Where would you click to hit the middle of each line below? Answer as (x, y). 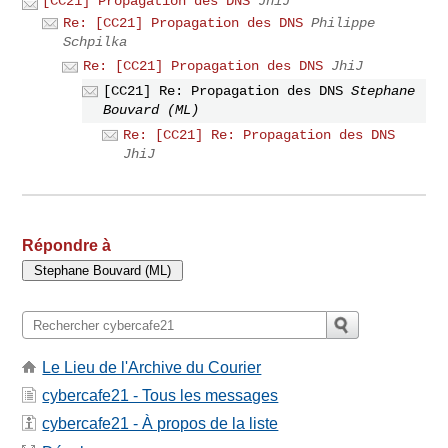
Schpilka (95, 41)
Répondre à (67, 246)
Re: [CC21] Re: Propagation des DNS (259, 134)
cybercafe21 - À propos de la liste (160, 424)
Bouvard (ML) (151, 109)
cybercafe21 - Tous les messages (160, 395)
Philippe (343, 22)
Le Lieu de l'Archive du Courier (152, 367)
